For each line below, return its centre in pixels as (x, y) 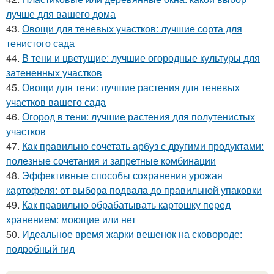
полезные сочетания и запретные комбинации (111, 161)
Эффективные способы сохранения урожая (122, 176)
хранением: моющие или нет (71, 220)
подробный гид (40, 249)
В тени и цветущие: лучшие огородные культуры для (141, 58)
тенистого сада (40, 43)
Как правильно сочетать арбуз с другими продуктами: (143, 146)
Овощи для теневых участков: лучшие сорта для (132, 29)
